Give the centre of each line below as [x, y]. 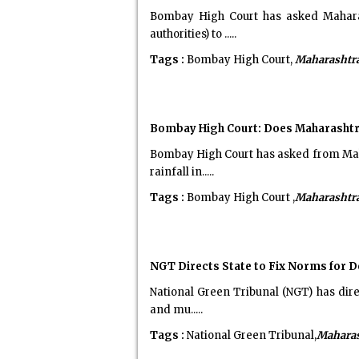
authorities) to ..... [193, 34]
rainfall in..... [182, 172]
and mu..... [176, 310]
